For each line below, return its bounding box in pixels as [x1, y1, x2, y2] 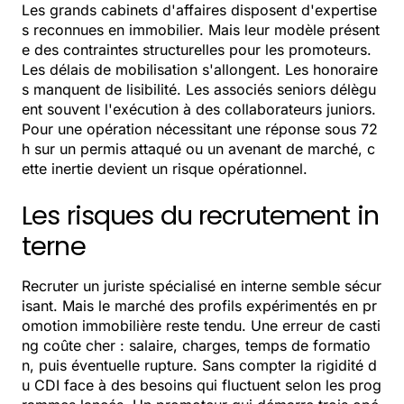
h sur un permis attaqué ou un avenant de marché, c [22, 140, 375, 159]
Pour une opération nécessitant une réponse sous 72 [22, 120, 378, 139]
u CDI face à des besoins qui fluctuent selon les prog [22, 376, 381, 395]
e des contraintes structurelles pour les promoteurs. [22, 41, 372, 60]
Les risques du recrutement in [22, 197, 379, 234]
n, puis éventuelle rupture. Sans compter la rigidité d [22, 356, 377, 375]
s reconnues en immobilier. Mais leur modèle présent [22, 21, 380, 40]
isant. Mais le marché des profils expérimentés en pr [22, 297, 377, 316]
